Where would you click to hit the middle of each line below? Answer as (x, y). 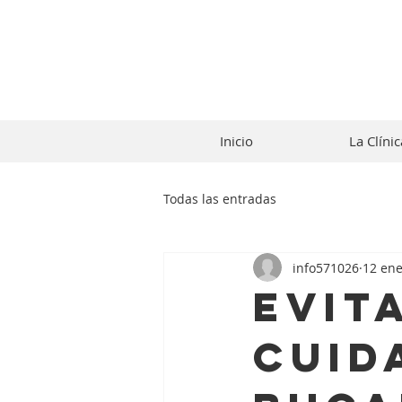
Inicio (236, 141)
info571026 (326, 267)
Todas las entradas (220, 198)
